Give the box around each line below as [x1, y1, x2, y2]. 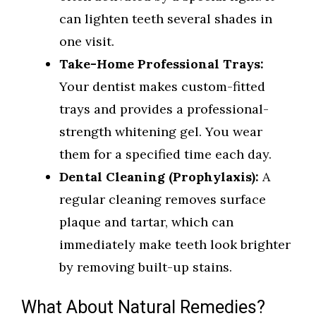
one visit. [59, 33, 114, 50]
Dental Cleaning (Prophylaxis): [59, 169, 259, 186]
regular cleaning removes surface [59, 191, 266, 208]
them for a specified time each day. [59, 146, 272, 163]
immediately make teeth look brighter [59, 236, 291, 253]
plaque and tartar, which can [59, 214, 233, 231]
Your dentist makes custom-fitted [59, 78, 265, 95]
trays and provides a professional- [59, 101, 269, 118]
